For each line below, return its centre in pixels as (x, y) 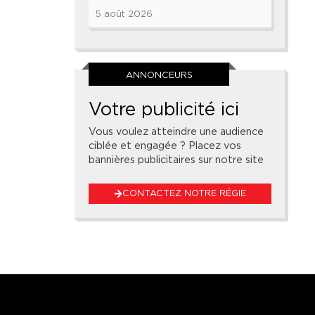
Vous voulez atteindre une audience (176, 131)
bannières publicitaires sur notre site (176, 160)
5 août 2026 (124, 14)
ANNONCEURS (159, 75)
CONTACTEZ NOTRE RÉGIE (185, 193)
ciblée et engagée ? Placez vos (165, 146)
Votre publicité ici (164, 109)
